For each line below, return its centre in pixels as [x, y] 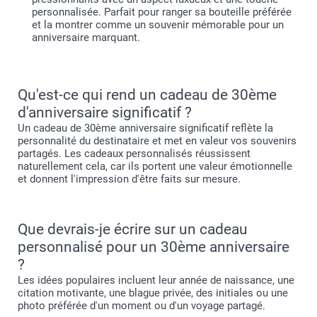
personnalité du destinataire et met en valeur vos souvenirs [157, 141]
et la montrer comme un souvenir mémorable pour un [158, 25]
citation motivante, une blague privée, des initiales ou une [153, 293]
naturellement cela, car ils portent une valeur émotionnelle [155, 167]
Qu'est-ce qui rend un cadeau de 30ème [147, 95]
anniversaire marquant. [86, 38]
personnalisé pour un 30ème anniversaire [154, 247]
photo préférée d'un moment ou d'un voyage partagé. [142, 306]
